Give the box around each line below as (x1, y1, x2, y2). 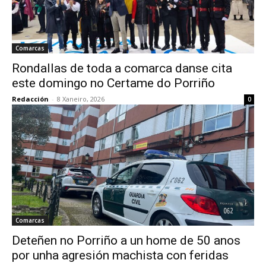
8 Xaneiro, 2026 (57, 94, 104, 103)
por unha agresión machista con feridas (12, 248, 229, 262)
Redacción (12, 94, 49, 103)
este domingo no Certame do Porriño (12, 76, 221, 90)
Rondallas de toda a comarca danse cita (12, 61, 232, 75)
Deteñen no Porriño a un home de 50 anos (12, 233, 240, 248)
